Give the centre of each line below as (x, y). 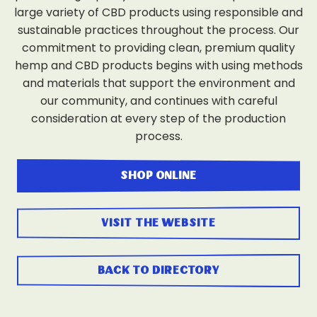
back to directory (158, 271)
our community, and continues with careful (158, 101)
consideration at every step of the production (158, 119)
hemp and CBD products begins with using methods (158, 65)
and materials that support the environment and (158, 83)
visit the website (158, 223)
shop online (158, 176)
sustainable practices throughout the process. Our (158, 30)
